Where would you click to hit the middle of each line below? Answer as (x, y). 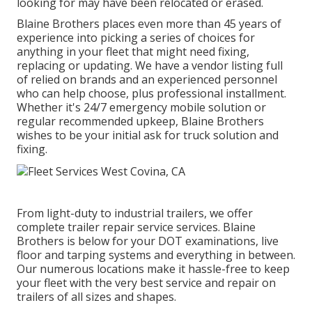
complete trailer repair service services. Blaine (136, 227)
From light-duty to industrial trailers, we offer (135, 213)
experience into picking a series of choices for (136, 38)
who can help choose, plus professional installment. (151, 94)
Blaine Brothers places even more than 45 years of (149, 24)
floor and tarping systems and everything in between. (156, 255)
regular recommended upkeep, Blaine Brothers (140, 122)
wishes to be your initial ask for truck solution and (148, 135)
